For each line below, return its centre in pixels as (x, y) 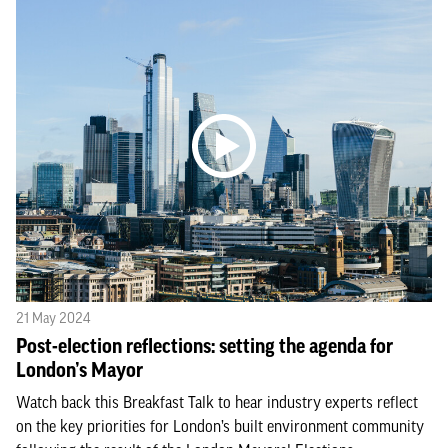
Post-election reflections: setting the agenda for (204, 345)
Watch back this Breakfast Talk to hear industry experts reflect (217, 401)
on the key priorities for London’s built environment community (220, 425)
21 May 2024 (53, 317)
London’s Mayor (79, 369)
